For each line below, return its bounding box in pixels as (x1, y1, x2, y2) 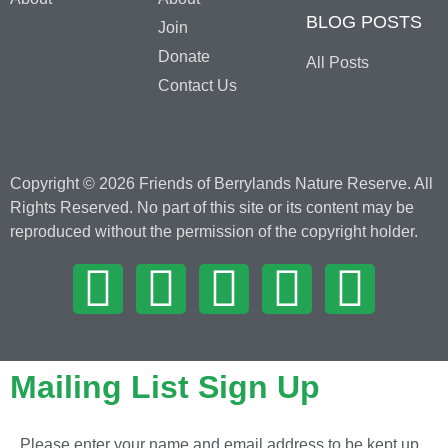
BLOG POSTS (305, 11, 422, 32)
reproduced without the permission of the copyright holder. (10, 222, 418, 240)
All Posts (305, 53, 369, 71)
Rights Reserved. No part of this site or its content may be (10, 198, 414, 216)
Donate (157, 47, 210, 65)
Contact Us (157, 76, 237, 94)
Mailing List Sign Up (10, 368, 320, 405)
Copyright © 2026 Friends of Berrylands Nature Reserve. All (10, 174, 433, 192)
